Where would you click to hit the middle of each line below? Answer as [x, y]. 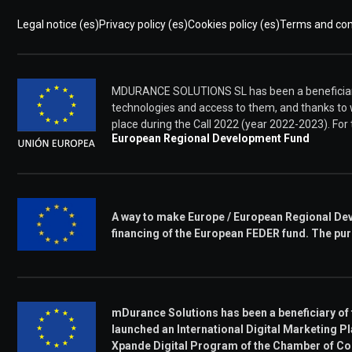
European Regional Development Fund [211, 139]
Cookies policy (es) [234, 24]
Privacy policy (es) [143, 24]
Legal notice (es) [58, 24]
